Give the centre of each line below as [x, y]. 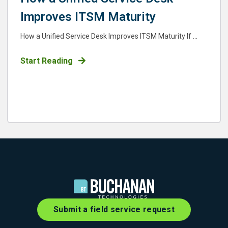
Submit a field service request [114, 210]
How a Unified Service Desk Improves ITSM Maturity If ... [109, 36]
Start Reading [47, 61]
